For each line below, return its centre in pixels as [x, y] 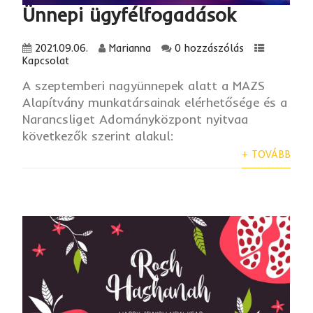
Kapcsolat [46, 60]
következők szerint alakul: [98, 136]
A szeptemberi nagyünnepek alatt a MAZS [144, 85]
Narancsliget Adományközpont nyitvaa [136, 119]
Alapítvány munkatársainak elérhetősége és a [155, 102]
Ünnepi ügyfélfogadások [129, 15]
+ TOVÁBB [266, 154]
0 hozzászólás [210, 48]
